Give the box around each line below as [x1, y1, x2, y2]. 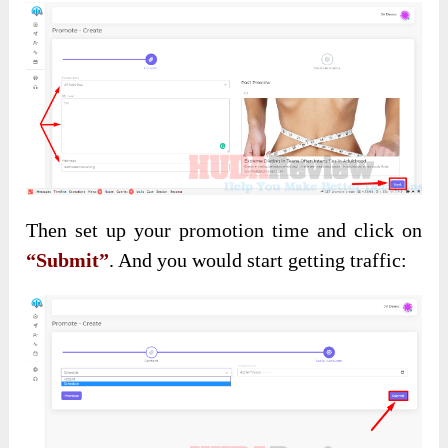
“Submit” [26, 249, 110, 272]
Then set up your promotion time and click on [26, 219, 422, 242]
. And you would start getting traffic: [109, 249, 408, 272]
